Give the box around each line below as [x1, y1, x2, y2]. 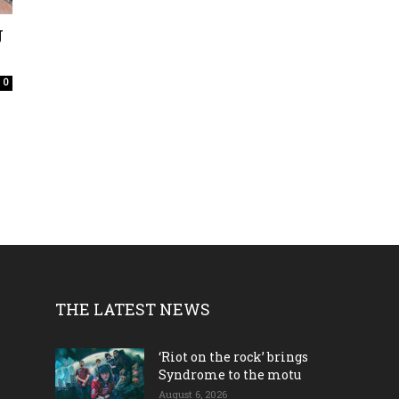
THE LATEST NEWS [55, 298, 210, 320]
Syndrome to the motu [159, 366, 301, 383]
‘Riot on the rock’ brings [159, 348, 308, 365]
